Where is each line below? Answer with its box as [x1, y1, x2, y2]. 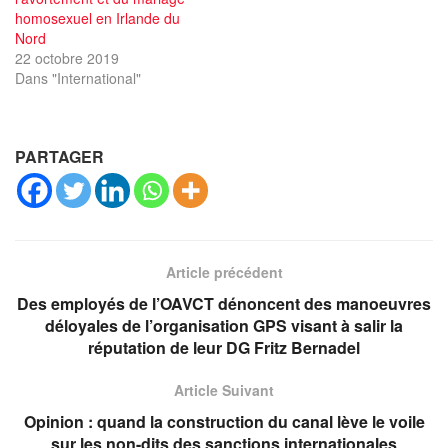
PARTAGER [15, 145, 104, 169]
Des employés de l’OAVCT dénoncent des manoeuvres [17, 292, 431, 316]
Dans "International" [15, 68, 141, 89]
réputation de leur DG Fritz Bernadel [88, 336, 360, 360]
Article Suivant [174, 380, 274, 401]
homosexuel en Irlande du [15, 8, 180, 29]
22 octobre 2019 [15, 48, 119, 69]
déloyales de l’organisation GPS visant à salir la [45, 314, 403, 338]
